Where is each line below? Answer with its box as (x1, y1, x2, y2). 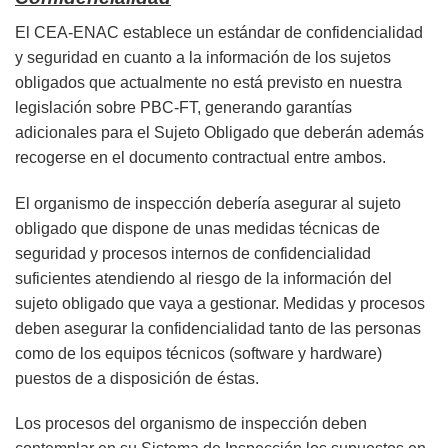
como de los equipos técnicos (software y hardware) (15, 344, 382, 362)
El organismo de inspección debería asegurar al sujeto (15, 194, 401, 212)
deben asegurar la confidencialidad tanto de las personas (15, 319, 421, 337)
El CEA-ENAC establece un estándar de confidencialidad (15, 23, 423, 41)
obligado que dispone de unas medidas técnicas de (15, 219, 380, 237)
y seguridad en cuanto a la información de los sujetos (15, 48, 391, 66)
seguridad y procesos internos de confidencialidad (15, 244, 371, 262)
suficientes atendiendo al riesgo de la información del (15, 269, 392, 287)
